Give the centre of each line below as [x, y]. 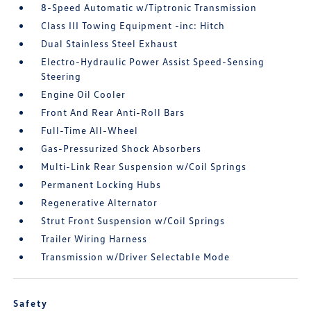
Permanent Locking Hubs [101, 184]
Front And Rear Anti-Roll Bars [113, 112]
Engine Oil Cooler [84, 94]
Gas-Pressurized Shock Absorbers [121, 148]
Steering [61, 76]
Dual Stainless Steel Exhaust [110, 43]
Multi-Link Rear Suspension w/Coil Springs [144, 166]
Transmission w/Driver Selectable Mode [136, 257]
